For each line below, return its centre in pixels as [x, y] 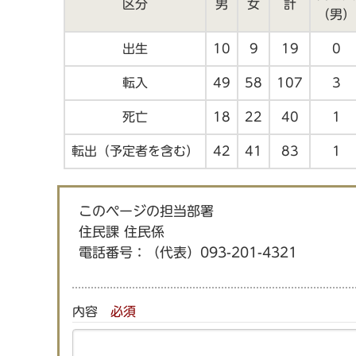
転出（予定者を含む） [135, 151]
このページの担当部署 [147, 211]
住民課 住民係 [122, 231]
